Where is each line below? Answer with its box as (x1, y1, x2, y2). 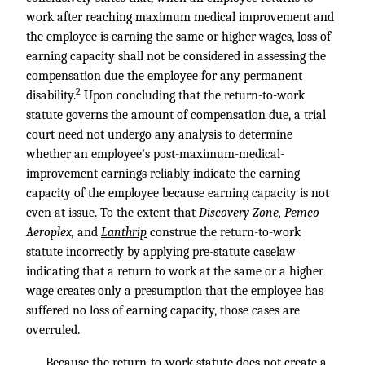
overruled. (26, 323, 80, 337)
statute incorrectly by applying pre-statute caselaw (26, 244, 296, 259)
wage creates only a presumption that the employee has (26, 284, 323, 298)
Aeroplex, (26, 225, 77, 240)
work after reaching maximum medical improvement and (26, 10, 334, 24)
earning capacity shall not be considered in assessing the (26, 49, 326, 64)
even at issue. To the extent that (26, 205, 199, 220)
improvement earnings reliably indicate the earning (26, 166, 300, 181)
